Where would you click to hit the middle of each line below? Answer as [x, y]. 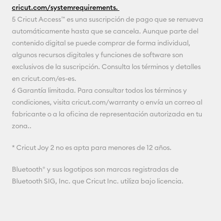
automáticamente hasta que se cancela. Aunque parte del [105, 31]
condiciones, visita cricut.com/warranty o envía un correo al [107, 102]
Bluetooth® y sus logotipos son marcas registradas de [95, 169]
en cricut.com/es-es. [47, 79]
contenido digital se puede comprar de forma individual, [101, 43]
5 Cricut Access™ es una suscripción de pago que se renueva [108, 19]
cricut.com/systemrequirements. [66, 8]
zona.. [26, 126]
